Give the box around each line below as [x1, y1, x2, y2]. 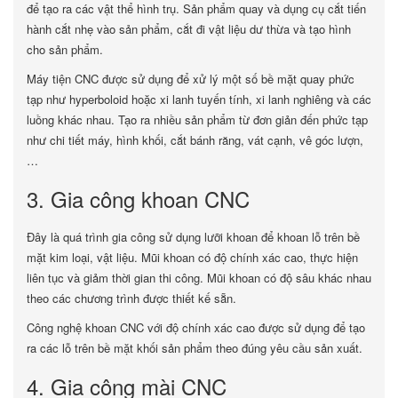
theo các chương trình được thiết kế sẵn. [27, 290, 236, 306]
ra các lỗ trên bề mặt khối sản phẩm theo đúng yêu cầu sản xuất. [27, 339, 362, 356]
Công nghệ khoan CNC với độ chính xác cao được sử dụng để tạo [27, 319, 365, 336]
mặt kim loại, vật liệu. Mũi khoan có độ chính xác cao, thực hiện [27, 249, 358, 266]
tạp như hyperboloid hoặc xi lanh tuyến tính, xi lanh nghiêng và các [27, 91, 371, 107]
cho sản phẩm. [27, 41, 103, 58]
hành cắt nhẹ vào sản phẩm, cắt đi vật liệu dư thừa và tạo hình [27, 20, 351, 37]
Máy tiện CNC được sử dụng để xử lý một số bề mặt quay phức [27, 70, 354, 87]
